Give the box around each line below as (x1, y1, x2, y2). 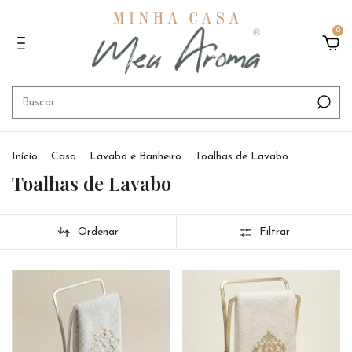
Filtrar (259, 225, 291, 238)
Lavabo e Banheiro (90, 151, 181, 163)
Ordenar (78, 225, 119, 238)
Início (12, 151, 38, 163)
